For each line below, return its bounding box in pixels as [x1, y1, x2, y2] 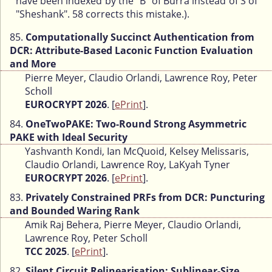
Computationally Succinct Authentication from [25, 30, 254, 44]
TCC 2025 [25, 245, 67, 259]
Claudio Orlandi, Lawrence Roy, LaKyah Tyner [25, 158, 230, 172]
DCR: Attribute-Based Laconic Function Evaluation [10, 44, 253, 58]
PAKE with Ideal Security [10, 131, 127, 144]
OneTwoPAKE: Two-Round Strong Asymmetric [25, 117, 246, 131]
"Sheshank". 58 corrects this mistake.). [16, 7, 189, 21]
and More [10, 57, 56, 71]
